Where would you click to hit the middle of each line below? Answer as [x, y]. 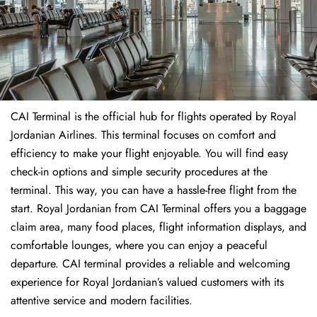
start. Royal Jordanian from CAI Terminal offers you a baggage [158, 209]
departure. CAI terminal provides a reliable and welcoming [150, 264]
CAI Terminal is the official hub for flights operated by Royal [154, 117]
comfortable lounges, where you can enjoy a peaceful [139, 246]
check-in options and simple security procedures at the [139, 172]
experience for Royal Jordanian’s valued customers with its [147, 282]
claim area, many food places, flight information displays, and [158, 227]
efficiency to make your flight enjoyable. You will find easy [149, 154]
